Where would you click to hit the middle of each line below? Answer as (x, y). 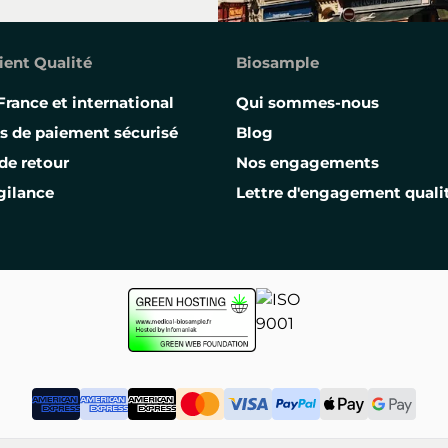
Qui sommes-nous (307, 102)
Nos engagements (307, 162)
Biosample (277, 62)
